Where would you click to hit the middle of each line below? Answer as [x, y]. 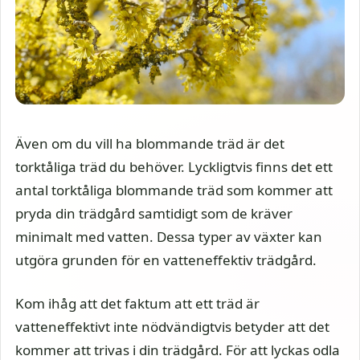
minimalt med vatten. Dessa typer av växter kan [169, 236]
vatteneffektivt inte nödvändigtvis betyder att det [172, 327]
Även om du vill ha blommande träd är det [150, 143]
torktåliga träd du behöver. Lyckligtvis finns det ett [174, 166]
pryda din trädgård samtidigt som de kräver [154, 213]
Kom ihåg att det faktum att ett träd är [137, 303]
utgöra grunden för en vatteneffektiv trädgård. [166, 260]
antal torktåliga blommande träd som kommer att [174, 190]
